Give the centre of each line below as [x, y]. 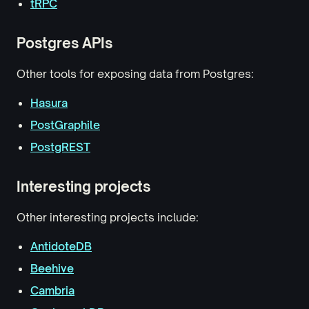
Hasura [49, 103]
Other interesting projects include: [108, 217]
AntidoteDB [61, 246]
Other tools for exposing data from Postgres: [135, 74]
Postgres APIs [65, 43]
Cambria [52, 290]
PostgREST [60, 147]
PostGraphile [65, 125]
